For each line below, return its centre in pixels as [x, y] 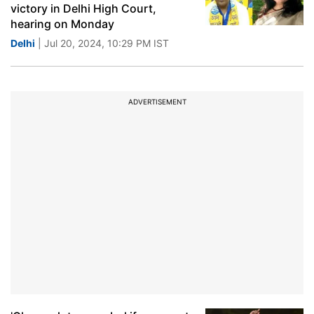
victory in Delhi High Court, [83, 8]
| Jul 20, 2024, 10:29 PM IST [102, 43]
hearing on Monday [62, 24]
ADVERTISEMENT [157, 102]
